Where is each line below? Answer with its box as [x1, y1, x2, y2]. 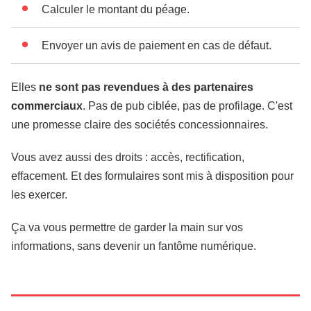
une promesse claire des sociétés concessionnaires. [11, 119, 268, 131]
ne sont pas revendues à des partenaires [39, 81, 253, 93]
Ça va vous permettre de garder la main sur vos [11, 221, 243, 233]
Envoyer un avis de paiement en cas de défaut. [42, 40, 271, 51]
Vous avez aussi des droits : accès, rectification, [11, 151, 244, 163]
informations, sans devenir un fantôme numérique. [11, 240, 256, 252]
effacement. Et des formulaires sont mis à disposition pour [11, 170, 294, 182]
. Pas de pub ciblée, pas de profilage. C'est [83, 100, 292, 112]
